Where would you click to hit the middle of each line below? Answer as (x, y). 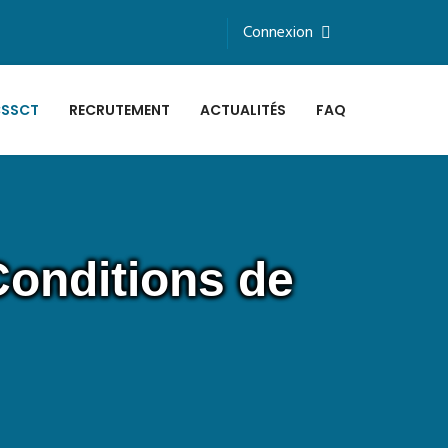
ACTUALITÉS (243, 110)
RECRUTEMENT (119, 110)
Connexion (278, 33)
